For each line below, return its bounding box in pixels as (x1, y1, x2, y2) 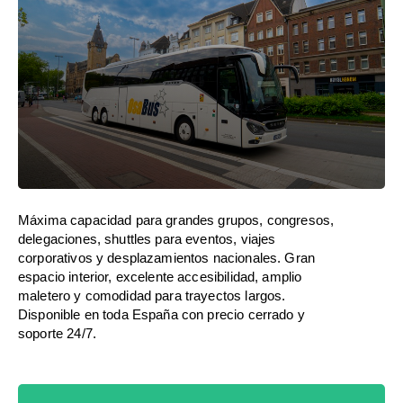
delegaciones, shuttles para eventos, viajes (18, 230, 276, 246)
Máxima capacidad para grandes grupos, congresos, (18, 211, 335, 228)
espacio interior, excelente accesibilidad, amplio (18, 268, 302, 284)
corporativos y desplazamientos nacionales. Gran (18, 249, 316, 265)
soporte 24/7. (18, 325, 96, 341)
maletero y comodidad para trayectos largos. (18, 287, 286, 303)
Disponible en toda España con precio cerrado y (18, 306, 305, 322)
